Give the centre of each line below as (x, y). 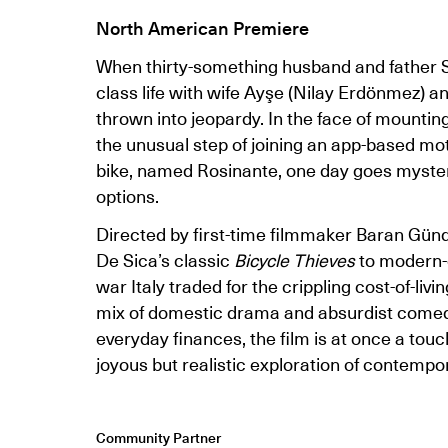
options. (127, 195)
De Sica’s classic (165, 259)
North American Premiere (202, 27)
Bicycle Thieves (294, 259)
